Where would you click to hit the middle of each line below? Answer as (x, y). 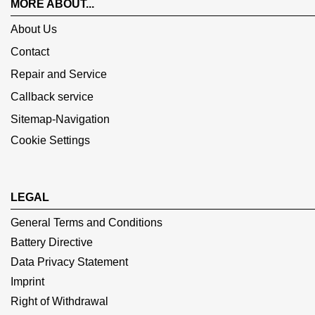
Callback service (52, 97)
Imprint (27, 282)
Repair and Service (59, 74)
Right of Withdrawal (59, 301)
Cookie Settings (50, 140)
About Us (34, 29)
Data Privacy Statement (69, 262)
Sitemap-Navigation (60, 119)
